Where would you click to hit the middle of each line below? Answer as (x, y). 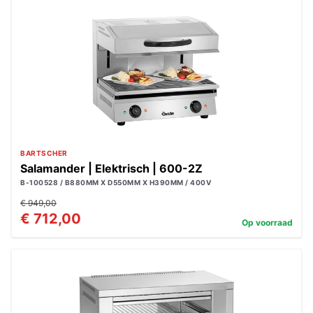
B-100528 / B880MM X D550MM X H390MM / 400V (116, 182)
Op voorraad (267, 223)
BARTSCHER (44, 153)
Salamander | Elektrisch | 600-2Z (111, 168)
